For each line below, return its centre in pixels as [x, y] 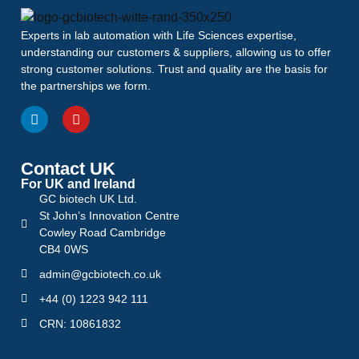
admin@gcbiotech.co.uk [100, 274]
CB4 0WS [63, 249]
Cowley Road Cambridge [102, 232]
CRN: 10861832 [80, 323]
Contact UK [69, 168]
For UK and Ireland [79, 184]
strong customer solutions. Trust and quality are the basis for [175, 69]
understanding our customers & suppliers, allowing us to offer [176, 52]
